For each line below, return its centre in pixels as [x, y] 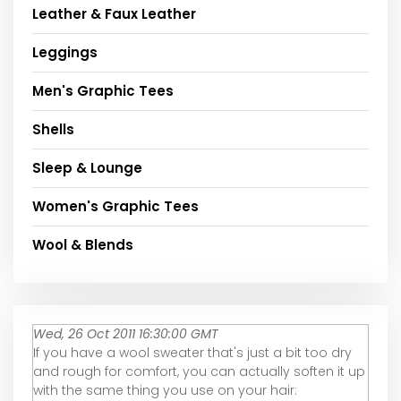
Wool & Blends [83, 245]
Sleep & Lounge [87, 168]
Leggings [65, 53]
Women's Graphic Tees [115, 207]
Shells [53, 130]
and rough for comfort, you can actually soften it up [199, 372]
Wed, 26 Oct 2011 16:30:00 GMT [126, 334]
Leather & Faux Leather [114, 14]
